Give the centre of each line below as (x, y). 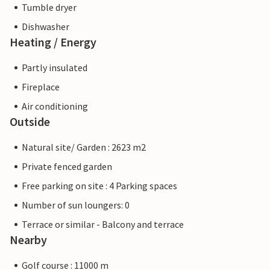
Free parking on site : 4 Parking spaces (99, 186)
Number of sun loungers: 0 (76, 205)
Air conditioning (55, 106)
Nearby (28, 240)
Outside (30, 122)
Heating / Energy (53, 42)
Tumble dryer (49, 8)
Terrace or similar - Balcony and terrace (103, 224)
